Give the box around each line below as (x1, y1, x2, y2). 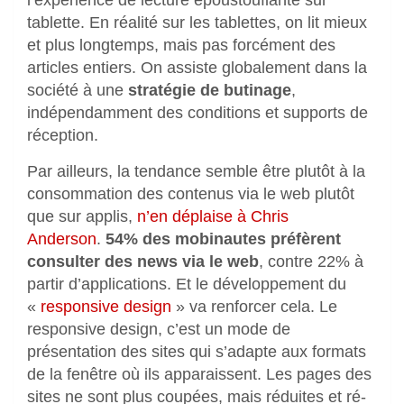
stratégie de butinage (128, 80, 291, 99)
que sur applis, (27, 207, 137, 225)
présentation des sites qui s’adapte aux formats (27, 342, 366, 361)
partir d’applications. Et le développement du (27, 274, 346, 293)
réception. (27, 125, 98, 144)
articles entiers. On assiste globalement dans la (27, 58, 367, 77)
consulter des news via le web (27, 252, 259, 271)
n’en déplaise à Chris (137, 207, 289, 225)
